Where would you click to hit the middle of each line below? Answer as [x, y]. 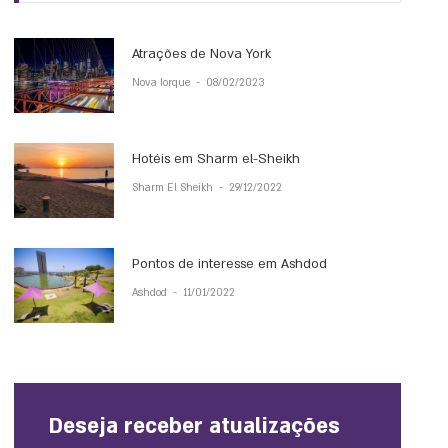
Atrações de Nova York [202, 54]
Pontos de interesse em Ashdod [230, 264]
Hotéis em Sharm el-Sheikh [216, 159]
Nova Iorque [163, 83]
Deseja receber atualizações [195, 426]
